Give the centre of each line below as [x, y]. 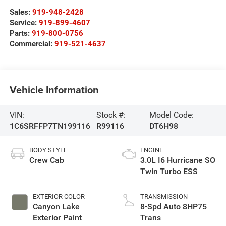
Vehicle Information [54, 90]
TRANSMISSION [164, 196]
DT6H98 [164, 126]
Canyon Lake [56, 206]
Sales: [21, 12]
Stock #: [111, 115]
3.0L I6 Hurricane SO [178, 160]
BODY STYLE [48, 150]
